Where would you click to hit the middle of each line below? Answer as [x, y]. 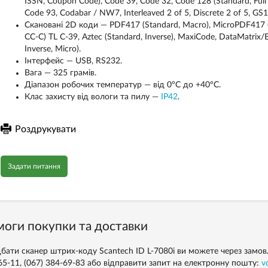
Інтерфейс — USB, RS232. [73, 61]
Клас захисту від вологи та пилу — [92, 97]
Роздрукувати [45, 129]
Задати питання [34, 166]
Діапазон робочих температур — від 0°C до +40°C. [122, 85]
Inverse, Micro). [52, 49]
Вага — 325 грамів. [60, 73]
